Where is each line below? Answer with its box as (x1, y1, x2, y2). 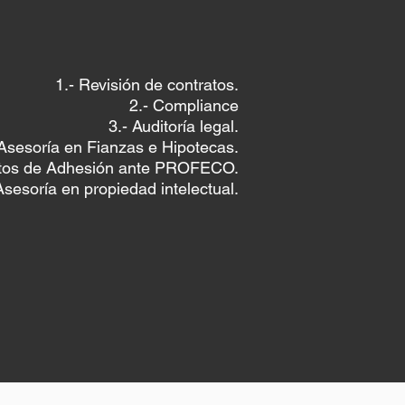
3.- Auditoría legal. (108, 117, 239, 136)
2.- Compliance (129, 96, 239, 115)
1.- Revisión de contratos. (55, 75, 239, 94)
